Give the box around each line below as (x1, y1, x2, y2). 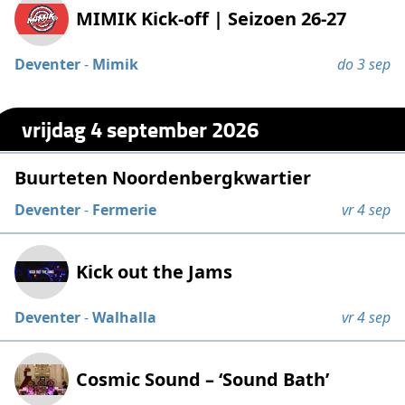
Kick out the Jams (76, 259, 233, 284)
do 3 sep (336, 54, 391, 75)
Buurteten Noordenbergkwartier (14, 165, 312, 190)
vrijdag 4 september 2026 (22, 113, 259, 146)
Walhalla (92, 306, 157, 327)
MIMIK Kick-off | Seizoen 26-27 (76, 6, 347, 32)
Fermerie (92, 199, 157, 220)
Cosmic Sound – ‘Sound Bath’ (76, 366, 330, 391)
